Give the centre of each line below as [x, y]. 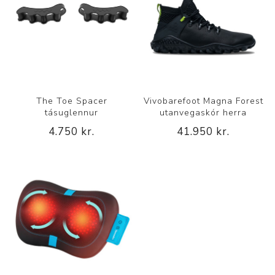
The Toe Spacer [72, 101]
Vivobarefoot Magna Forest [203, 101]
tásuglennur [72, 113]
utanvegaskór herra [203, 113]
